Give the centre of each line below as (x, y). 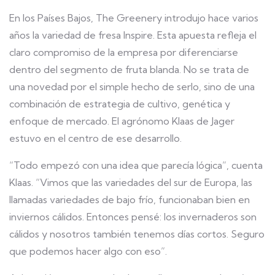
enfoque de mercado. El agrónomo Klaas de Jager (122, 121)
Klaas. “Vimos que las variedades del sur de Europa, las (131, 182)
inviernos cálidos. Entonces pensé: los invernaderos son (133, 217)
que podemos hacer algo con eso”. (88, 251)
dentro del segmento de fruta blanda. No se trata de (129, 69)
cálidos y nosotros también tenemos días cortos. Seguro (137, 234)
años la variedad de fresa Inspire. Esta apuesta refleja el (133, 35)
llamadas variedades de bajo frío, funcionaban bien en (130, 199)
